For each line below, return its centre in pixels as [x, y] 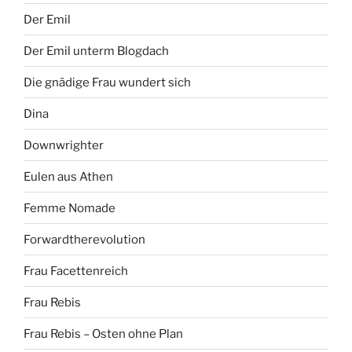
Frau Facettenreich [76, 271]
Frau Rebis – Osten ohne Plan [103, 334]
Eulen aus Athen [68, 176]
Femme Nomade [70, 208]
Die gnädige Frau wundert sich [107, 82]
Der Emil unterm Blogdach [96, 51]
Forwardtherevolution [84, 239]
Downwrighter [64, 145]
